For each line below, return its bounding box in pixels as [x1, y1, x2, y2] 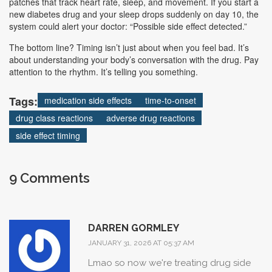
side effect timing [16, 129, 80, 142]
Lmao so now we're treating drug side [88, 257, 251, 269]
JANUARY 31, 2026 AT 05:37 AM [88, 239, 194, 248]
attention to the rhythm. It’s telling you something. [9, 66, 198, 78]
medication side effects [44, 94, 132, 107]
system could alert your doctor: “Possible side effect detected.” [9, 20, 247, 33]
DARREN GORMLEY [88, 222, 179, 234]
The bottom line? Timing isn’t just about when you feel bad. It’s [9, 41, 249, 54]
